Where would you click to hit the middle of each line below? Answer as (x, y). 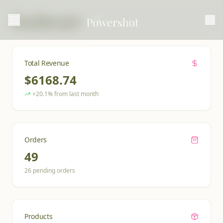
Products (39, 216)
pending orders (53, 170)
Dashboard (46, 21)
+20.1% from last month (65, 94)
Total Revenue (47, 63)
